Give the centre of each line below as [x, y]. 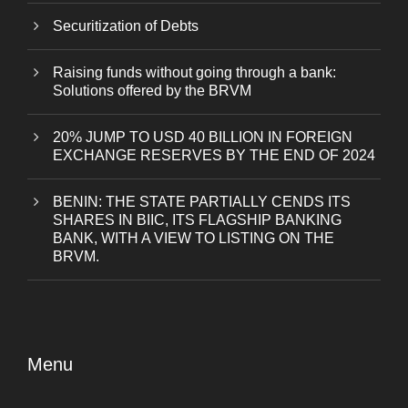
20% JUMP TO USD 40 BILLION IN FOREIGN [203, 137]
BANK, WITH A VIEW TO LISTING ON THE [194, 238]
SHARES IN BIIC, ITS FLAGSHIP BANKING [197, 219]
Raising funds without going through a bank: [194, 72]
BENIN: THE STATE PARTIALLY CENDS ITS [202, 201]
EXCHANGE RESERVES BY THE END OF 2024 [214, 155]
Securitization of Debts [126, 25]
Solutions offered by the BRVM [152, 90]
